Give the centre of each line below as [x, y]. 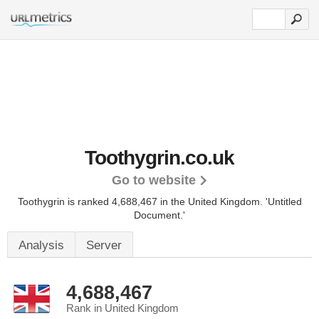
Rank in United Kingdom [122, 308]
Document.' [159, 215]
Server [104, 245]
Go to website [153, 180]
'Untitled [283, 202]
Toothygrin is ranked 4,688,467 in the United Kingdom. [141, 202]
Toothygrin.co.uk [159, 158]
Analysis [41, 245]
